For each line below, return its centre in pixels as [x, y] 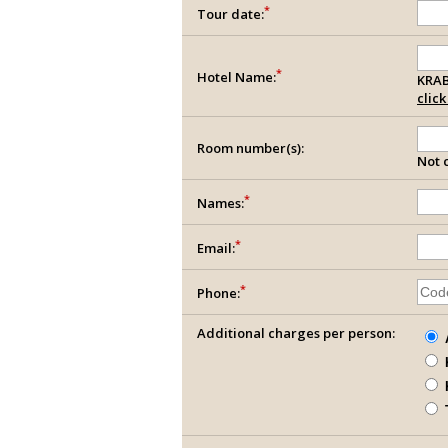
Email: [216, 248]
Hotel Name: [236, 77]
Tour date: [230, 14]
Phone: [218, 293]
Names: [220, 203]
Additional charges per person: [296, 333]
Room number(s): [250, 148]
